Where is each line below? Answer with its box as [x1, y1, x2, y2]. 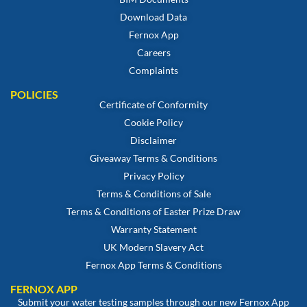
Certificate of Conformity [99, 98, 208, 110]
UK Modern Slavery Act [103, 241, 204, 253]
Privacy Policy [123, 169, 184, 182]
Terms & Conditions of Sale [96, 187, 211, 199]
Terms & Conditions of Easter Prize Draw [66, 205, 241, 217]
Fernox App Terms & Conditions [85, 258, 222, 271]
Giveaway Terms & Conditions [90, 151, 217, 164]
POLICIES [10, 87, 58, 101]
